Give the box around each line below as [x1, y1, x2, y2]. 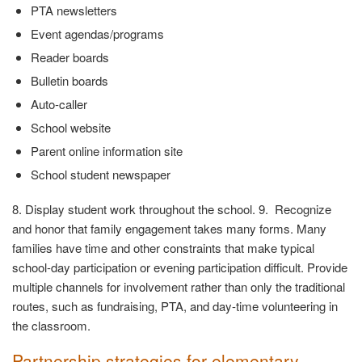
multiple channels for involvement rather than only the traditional [12, 278, 345, 296]
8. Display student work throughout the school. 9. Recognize [12, 200, 331, 218]
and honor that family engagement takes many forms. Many [12, 220, 326, 238]
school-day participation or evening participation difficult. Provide [12, 259, 347, 276]
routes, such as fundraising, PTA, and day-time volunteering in [12, 297, 338, 315]
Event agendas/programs [30, 25, 164, 43]
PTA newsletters [30, 2, 117, 19]
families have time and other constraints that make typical [12, 239, 314, 257]
